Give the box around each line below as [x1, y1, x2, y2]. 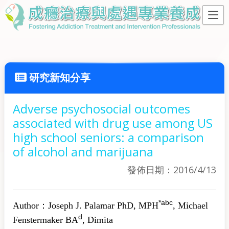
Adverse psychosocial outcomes [13, 100, 190, 117]
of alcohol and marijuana [13, 143, 153, 160]
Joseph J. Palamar [48, 200, 114, 211]
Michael [178, 200, 208, 211]
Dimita [87, 214, 113, 225]
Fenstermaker [13, 214, 63, 225]
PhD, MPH [117, 200, 158, 211]
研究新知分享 [26, 70, 90, 84]
